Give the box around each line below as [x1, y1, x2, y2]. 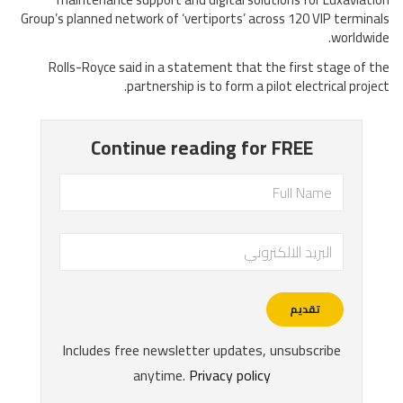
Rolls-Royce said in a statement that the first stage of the [49, 54, 390, 81]
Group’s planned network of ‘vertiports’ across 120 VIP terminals [21, 5, 390, 32]
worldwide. [331, 24, 390, 51]
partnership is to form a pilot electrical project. [127, 73, 390, 100]
